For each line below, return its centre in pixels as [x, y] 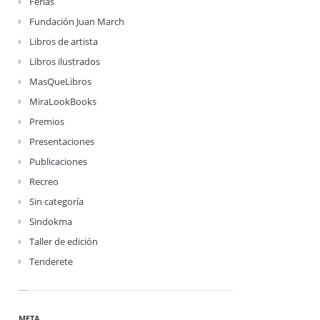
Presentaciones [62, 141]
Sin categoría [56, 201]
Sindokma [51, 221]
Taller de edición [64, 241]
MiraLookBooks [63, 101]
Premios [47, 121]
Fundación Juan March [77, 21]
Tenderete [51, 261]
